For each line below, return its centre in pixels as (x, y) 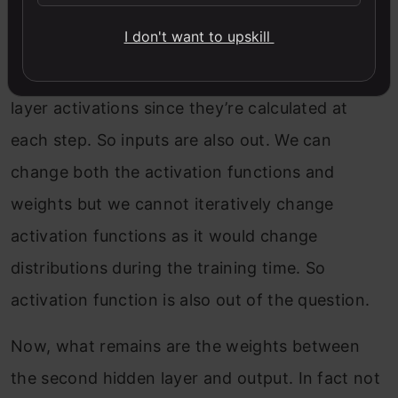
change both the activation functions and (173, 171)
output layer (86, 29)
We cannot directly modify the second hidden (188, 76)
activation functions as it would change (164, 235)
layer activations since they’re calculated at (179, 107)
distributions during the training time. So (168, 267)
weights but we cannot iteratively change (172, 203)
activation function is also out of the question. (191, 299)
